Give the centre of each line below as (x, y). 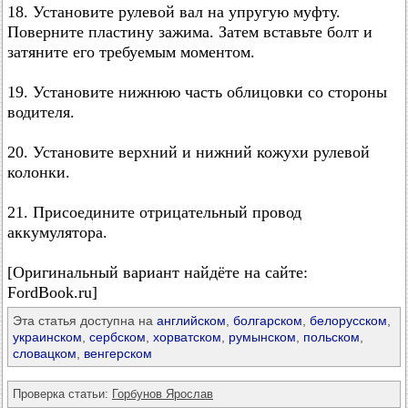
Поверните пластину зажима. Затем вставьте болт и (190, 32)
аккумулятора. (57, 232)
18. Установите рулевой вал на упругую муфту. (174, 12)
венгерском (118, 353)
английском (191, 321)
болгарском (268, 321)
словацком (45, 353)
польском (331, 337)
